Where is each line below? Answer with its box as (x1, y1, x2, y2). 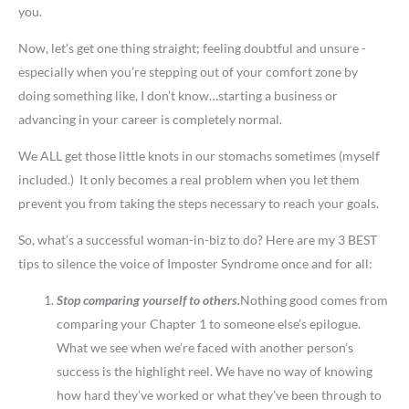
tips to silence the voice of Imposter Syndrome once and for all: (18, 256, 372, 272)
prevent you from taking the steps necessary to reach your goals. (18, 195, 379, 212)
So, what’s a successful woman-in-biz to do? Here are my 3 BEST (18, 232, 377, 248)
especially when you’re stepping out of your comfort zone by (18, 64, 358, 80)
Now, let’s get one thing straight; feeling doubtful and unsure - (18, 40, 366, 57)
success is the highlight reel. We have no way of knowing (57, 363, 372, 380)
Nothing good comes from (240, 292, 388, 309)
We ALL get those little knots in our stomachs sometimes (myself (18, 148, 380, 164)
